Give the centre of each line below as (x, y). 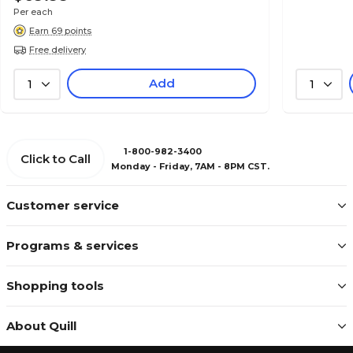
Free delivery (58, 49)
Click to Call (56, 159)
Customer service (63, 205)
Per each (33, 12)
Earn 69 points (60, 30)
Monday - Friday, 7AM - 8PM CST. (190, 166)
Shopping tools (55, 286)
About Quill (41, 326)
